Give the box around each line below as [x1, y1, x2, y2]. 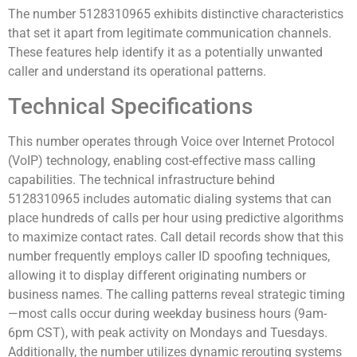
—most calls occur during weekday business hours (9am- [8, 305, 327, 321]
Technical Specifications [8, 92, 253, 120]
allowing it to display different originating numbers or [8, 267, 306, 283]
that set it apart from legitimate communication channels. [8, 25, 331, 41]
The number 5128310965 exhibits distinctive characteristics [8, 6, 343, 22]
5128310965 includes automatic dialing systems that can [8, 190, 331, 206]
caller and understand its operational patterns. [8, 64, 266, 80]
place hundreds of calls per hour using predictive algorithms [8, 210, 343, 226]
